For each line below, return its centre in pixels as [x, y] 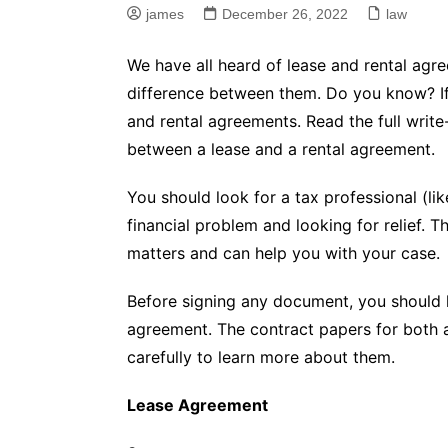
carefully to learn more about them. [261, 356]
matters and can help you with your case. [283, 252]
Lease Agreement [197, 404]
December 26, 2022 [285, 13]
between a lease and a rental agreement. [281, 148]
